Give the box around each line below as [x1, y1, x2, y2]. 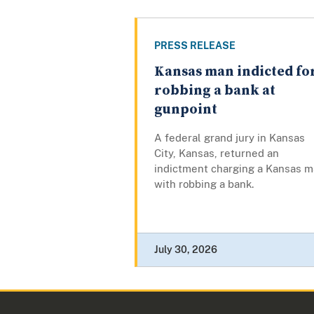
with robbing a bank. [154, 178, 254, 191]
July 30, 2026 [154, 244, 217, 256]
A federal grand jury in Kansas [154, 132, 305, 144]
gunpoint [154, 101, 217, 119]
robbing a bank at [154, 82, 275, 100]
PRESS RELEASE [154, 40, 235, 52]
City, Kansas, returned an [154, 147, 279, 160]
